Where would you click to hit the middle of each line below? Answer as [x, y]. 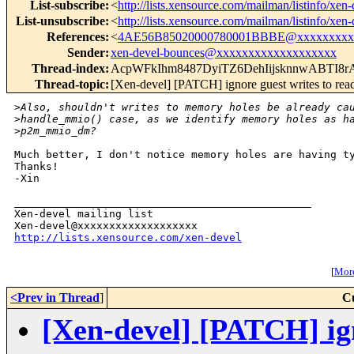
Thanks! [36, 167]
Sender [86, 53]
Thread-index [68, 69]
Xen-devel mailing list [84, 214]
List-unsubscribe [60, 21]
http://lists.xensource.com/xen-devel [128, 238]
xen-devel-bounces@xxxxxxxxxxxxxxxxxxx [224, 53]
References [76, 37]
